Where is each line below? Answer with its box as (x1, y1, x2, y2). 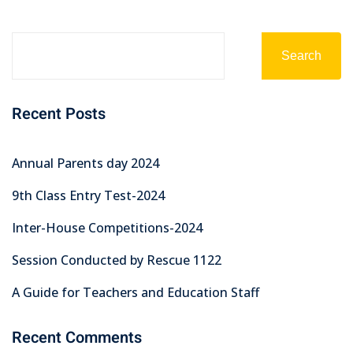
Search (281, 49, 321, 62)
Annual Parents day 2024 (12, 154, 159, 172)
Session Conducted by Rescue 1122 (12, 251, 221, 269)
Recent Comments (12, 326, 142, 349)
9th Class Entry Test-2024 (12, 187, 165, 204)
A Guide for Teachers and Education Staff (12, 284, 259, 301)
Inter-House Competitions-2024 (12, 219, 203, 236)
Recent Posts (12, 102, 106, 125)
